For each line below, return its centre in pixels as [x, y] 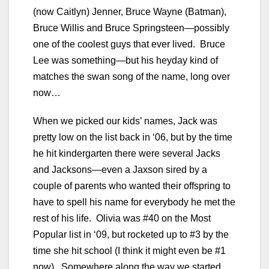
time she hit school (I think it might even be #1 [129, 250]
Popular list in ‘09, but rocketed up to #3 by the [131, 234]
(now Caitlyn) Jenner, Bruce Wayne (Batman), [130, 11]
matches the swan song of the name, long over [131, 76]
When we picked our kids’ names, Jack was [125, 121]
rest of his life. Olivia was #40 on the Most [122, 218]
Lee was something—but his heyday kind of [125, 60]
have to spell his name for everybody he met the [134, 202]
